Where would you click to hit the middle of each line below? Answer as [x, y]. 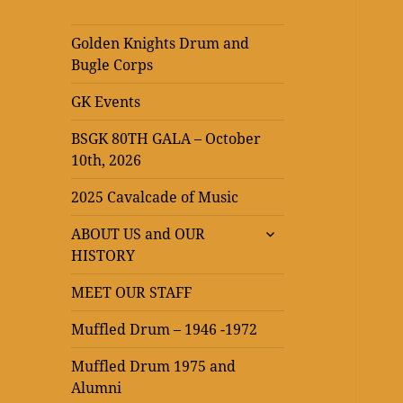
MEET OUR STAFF [132, 293]
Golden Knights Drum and [161, 44]
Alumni [97, 388]
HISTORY [103, 256]
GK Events [106, 102]
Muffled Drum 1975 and [154, 367]
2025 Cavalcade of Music [155, 197]
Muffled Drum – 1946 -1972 [165, 330]
